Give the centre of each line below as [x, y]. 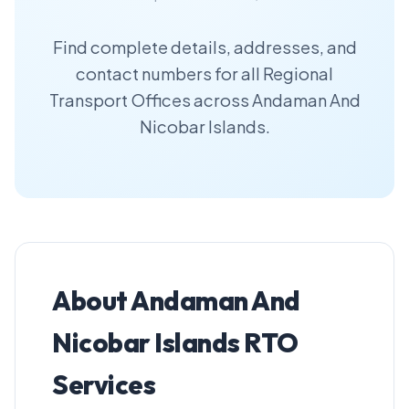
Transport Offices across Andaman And [204, 100]
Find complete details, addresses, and [204, 47]
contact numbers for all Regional [204, 73]
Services [104, 384]
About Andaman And [176, 300]
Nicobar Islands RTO [175, 342]
